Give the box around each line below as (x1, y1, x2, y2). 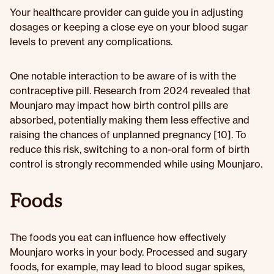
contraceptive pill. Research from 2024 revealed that (10, 84, 251, 97)
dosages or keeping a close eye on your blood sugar (10, 21, 248, 33)
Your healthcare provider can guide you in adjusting (10, 6, 243, 18)
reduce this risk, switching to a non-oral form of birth (10, 143, 250, 155)
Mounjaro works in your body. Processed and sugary (10, 246, 247, 258)
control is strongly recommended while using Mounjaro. (10, 158, 262, 170)
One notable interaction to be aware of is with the (10, 70, 236, 82)
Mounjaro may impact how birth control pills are (10, 99, 228, 111)
